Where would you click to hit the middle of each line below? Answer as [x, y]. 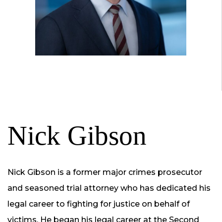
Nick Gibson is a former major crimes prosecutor [105, 172]
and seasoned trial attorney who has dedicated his [109, 188]
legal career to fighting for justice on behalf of [99, 204]
